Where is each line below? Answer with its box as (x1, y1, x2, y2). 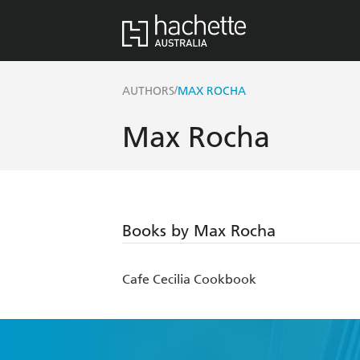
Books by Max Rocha (122, 221, 276, 241)
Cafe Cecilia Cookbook (122, 272, 256, 288)
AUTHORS (122, 84, 174, 99)
